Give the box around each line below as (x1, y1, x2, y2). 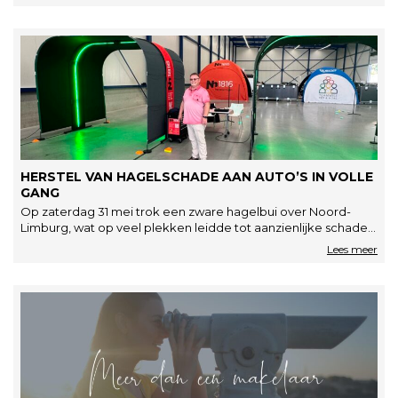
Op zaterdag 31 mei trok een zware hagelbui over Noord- (20, 204, 351, 219)
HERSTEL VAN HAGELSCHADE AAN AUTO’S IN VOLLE (20, 169, 373, 185)
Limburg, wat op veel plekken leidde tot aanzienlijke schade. (20, 220, 370, 235)
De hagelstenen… (20, 236, 122, 251)
